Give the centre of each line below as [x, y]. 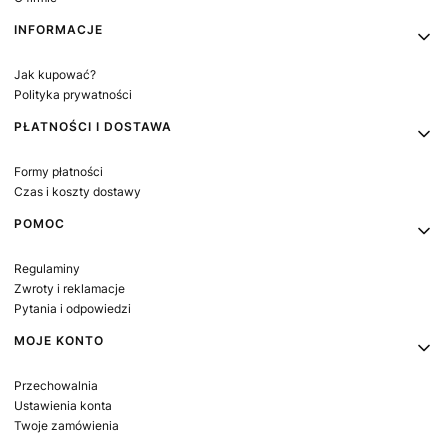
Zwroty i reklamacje [69, 289]
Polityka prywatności [73, 95]
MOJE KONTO [59, 341]
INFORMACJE [58, 30]
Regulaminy [47, 269]
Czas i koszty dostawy [77, 192]
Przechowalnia [56, 386]
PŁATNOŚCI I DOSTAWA [93, 127]
